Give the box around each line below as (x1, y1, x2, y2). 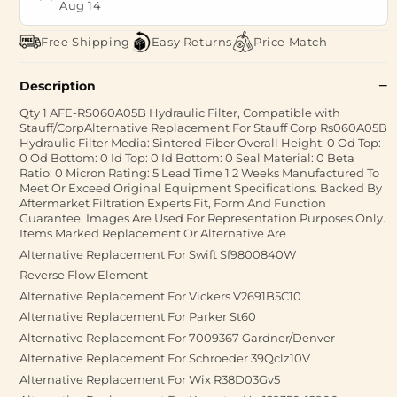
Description (19, 78, 97, 94)
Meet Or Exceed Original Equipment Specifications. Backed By (19, 181, 382, 195)
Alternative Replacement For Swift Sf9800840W (19, 246, 296, 261)
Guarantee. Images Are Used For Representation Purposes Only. (19, 211, 385, 225)
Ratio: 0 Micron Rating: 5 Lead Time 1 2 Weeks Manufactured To (19, 166, 379, 180)
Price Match (253, 34, 328, 49)
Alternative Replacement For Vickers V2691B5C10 (19, 288, 301, 303)
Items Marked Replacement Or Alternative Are (19, 226, 286, 240)
